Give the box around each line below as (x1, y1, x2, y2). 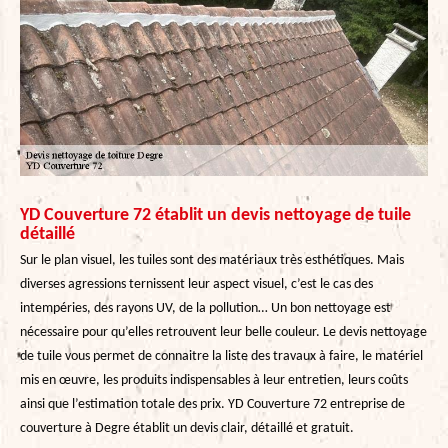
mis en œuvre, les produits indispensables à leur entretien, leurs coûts (20, 372, 408, 388)
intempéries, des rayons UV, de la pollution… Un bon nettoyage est (20, 300, 391, 316)
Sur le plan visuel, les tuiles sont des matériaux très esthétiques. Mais (20, 252, 404, 268)
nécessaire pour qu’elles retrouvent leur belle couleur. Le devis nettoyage (20, 324, 427, 340)
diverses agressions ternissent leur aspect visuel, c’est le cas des (20, 276, 373, 292)
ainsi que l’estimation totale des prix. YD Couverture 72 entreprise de (20, 396, 405, 412)
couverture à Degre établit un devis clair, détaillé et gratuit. (20, 420, 354, 436)
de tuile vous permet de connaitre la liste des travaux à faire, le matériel (20, 348, 423, 364)
